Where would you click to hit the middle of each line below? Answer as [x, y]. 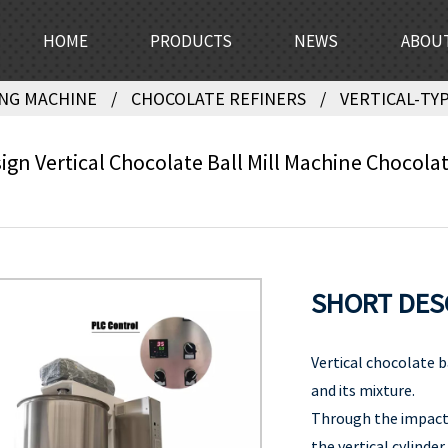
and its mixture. [363, 390]
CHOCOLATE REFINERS [218, 98]
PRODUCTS [190, 40]
